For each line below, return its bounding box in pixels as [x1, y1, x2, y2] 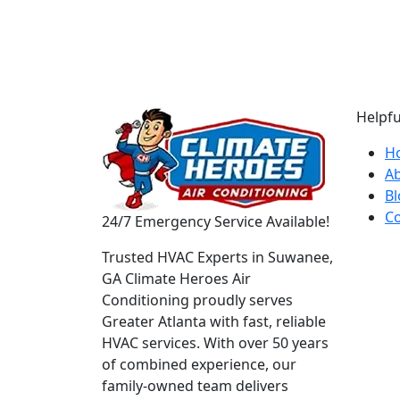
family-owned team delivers [102, 376, 288, 396]
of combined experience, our [102, 354, 296, 374]
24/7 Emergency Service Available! [102, 212, 329, 231]
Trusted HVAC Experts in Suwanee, [102, 247, 333, 267]
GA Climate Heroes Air [102, 269, 251, 288]
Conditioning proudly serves [102, 290, 293, 310]
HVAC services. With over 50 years [102, 333, 329, 353]
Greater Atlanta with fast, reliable [102, 312, 326, 331]
